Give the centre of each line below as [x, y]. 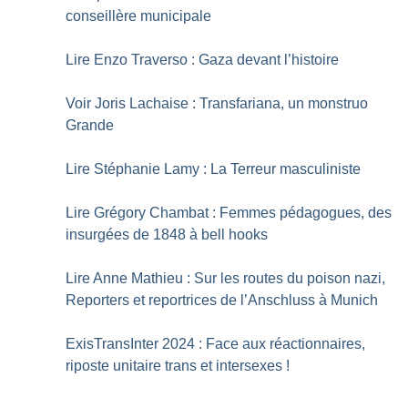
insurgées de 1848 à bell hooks [167, 235]
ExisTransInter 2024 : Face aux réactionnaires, [216, 344]
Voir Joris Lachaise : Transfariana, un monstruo [217, 104]
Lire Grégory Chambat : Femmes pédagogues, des [229, 213]
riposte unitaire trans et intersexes [174, 366]
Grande [90, 126]
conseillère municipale [139, 16]
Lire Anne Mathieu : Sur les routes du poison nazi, [226, 279]
